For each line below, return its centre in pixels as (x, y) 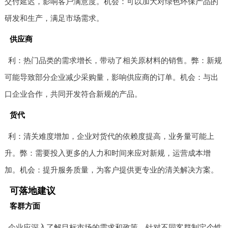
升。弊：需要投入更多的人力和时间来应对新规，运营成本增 (107, 153)
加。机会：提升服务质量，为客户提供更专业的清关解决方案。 (111, 169)
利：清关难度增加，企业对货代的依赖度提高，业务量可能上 (111, 136)
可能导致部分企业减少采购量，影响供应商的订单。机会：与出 (111, 77)
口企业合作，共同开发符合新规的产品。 (73, 94)
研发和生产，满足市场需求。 (54, 18)
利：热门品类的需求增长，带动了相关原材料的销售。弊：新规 (115, 60)
